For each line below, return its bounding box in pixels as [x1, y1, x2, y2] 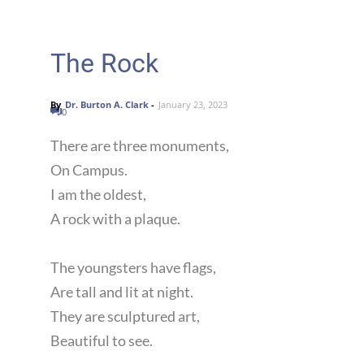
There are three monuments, [50, 136, 229, 154]
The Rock [50, 48, 158, 79]
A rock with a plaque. [50, 210, 180, 227]
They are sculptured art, [50, 307, 200, 325]
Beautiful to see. [50, 331, 153, 349]
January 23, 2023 [158, 98, 227, 110]
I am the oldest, [50, 185, 146, 203]
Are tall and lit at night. [50, 283, 193, 301]
